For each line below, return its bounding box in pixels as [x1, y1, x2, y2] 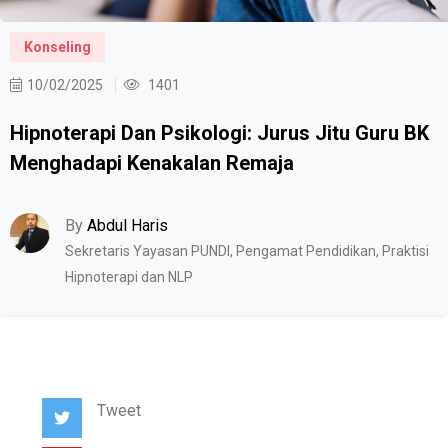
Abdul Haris [87, 215, 168, 235]
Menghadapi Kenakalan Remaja [10, 150, 294, 175]
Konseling [24, 38, 91, 55]
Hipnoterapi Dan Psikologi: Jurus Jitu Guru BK [10, 120, 429, 145]
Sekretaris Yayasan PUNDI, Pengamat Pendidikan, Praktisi [65, 242, 429, 259]
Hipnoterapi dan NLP [65, 268, 193, 285]
